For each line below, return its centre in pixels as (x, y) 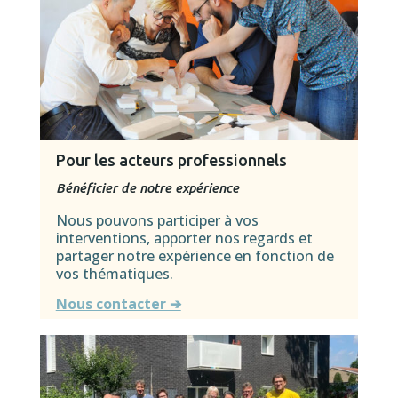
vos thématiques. (114, 273)
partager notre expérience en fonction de (195, 255)
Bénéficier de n (101, 187)
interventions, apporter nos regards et (184, 238)
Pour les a (92, 159)
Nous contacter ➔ (118, 304)
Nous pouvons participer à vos (157, 220)
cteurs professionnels (207, 159)
